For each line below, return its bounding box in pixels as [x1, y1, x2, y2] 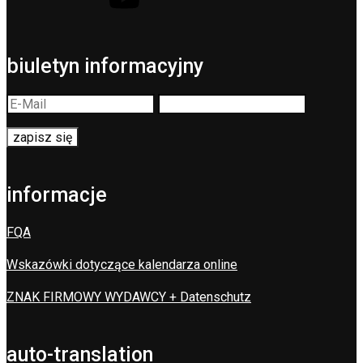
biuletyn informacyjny [6, 53, 203, 78]
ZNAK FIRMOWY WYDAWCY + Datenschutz [6, 288, 251, 305]
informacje [6, 182, 107, 207]
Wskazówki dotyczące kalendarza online [6, 256, 237, 272]
